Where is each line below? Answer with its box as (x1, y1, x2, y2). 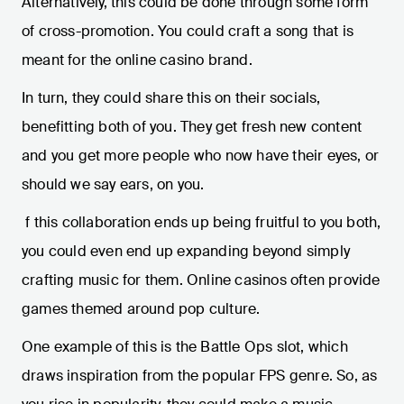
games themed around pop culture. (22, 299, 261, 319)
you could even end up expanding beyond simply (22, 242, 351, 262)
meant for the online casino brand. (22, 50, 252, 70)
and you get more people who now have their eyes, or (22, 146, 380, 166)
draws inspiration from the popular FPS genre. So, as (22, 366, 378, 386)
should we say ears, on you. (22, 175, 205, 195)
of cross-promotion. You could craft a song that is (22, 22, 354, 41)
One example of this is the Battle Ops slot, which (22, 337, 348, 357)
